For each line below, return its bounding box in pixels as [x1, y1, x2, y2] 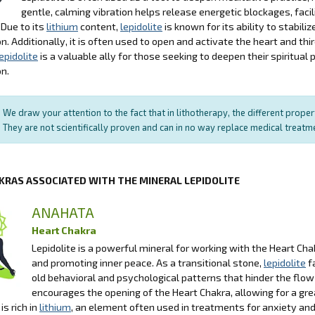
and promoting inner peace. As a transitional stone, [32, 256, 264, 269]
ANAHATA [32, 203, 94, 221]
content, [78, 20, 120, 32]
